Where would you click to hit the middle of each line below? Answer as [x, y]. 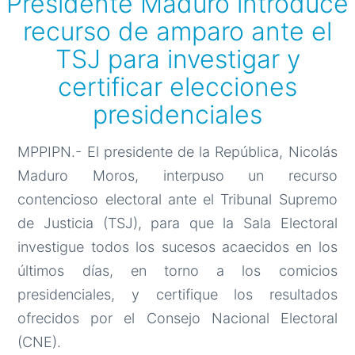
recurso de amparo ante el [177, 32]
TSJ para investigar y [177, 59]
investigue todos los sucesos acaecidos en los [177, 247]
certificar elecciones [177, 87]
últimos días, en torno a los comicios [177, 271]
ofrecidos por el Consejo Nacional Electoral [177, 319]
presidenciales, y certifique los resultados [177, 295]
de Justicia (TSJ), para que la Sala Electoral [177, 223]
